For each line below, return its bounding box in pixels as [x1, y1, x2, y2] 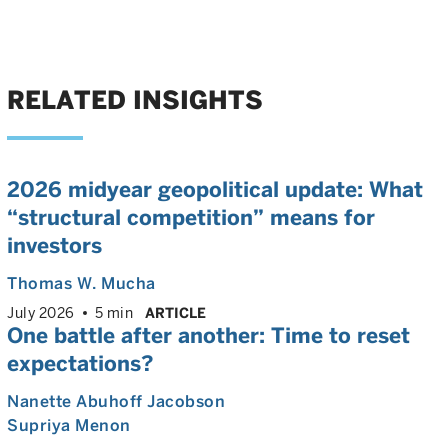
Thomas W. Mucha [7, 274, 156, 293]
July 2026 [7, 305, 75, 321]
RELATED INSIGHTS [7, 85, 263, 115]
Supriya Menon [7, 416, 131, 435]
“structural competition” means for [7, 205, 375, 230]
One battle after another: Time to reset [7, 323, 410, 348]
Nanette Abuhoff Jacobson [7, 392, 225, 411]
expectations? [7, 351, 153, 376]
